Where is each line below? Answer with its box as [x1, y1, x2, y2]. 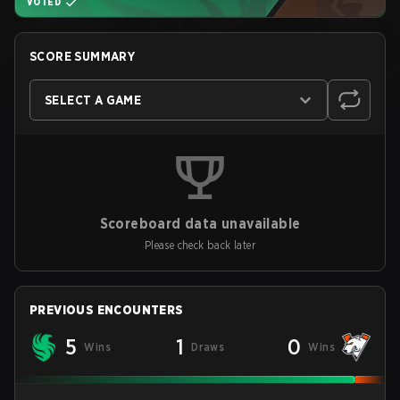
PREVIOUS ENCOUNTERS [29, 303, 184, 317]
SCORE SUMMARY [29, 49, 136, 63]
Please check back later [144, 238, 256, 252]
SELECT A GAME [45, 93, 142, 107]
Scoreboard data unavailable [99, 215, 301, 232]
